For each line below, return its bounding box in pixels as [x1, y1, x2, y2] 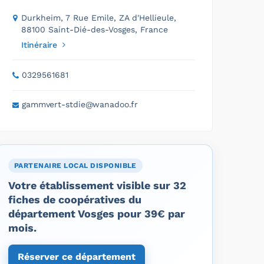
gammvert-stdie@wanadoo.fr [21, 99, 138, 109]
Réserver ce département [18, 250, 136, 262]
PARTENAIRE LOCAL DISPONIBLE [14, 161, 137, 170]
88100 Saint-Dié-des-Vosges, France [21, 24, 168, 34]
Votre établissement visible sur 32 [8, 179, 186, 192]
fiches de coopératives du [8, 193, 141, 206]
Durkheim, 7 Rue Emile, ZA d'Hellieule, [21, 12, 176, 22]
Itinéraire [21, 39, 57, 49]
